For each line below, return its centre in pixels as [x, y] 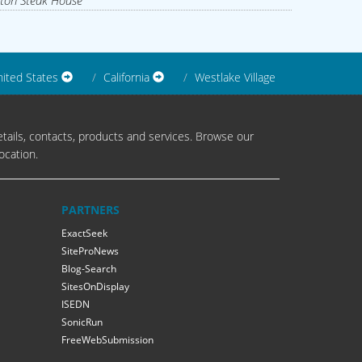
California [128, 78]
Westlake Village [235, 78]
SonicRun [82, 322]
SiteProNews [90, 251]
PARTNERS [90, 210]
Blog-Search [89, 269]
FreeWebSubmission [107, 340]
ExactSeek [84, 234]
